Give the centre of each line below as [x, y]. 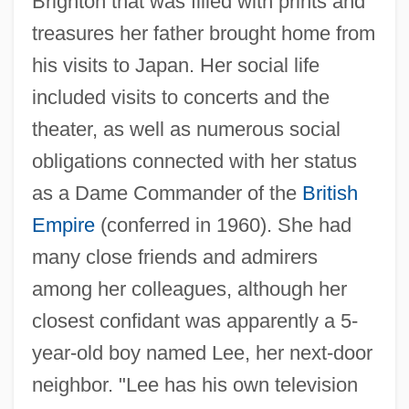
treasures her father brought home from [203, 33]
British [330, 193]
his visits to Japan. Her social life [175, 65]
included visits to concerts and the [180, 97]
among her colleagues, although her [189, 288]
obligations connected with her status [194, 161]
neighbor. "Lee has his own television [194, 384]
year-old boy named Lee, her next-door [202, 352]
